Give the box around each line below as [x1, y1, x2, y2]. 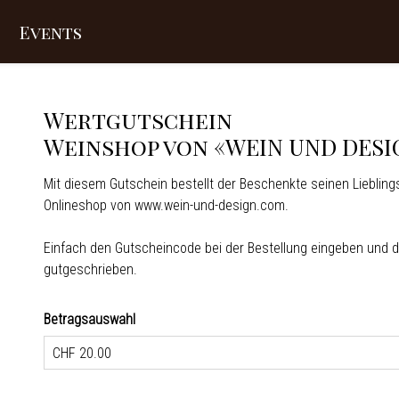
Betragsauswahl [44, 311, 135, 328]
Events [20, 20, 82, 44]
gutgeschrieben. [44, 261, 141, 278]
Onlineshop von [44, 197, 134, 214]
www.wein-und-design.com [134, 197, 285, 214]
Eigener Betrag [43, 370, 126, 387]
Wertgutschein [44, 104, 238, 134]
